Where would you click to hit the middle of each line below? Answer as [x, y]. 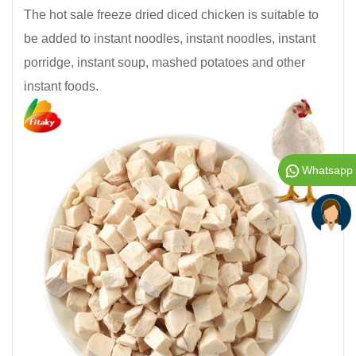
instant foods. [61, 86]
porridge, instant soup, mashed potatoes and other [164, 62]
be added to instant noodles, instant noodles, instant [170, 38]
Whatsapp [327, 170]
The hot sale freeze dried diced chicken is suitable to [171, 14]
